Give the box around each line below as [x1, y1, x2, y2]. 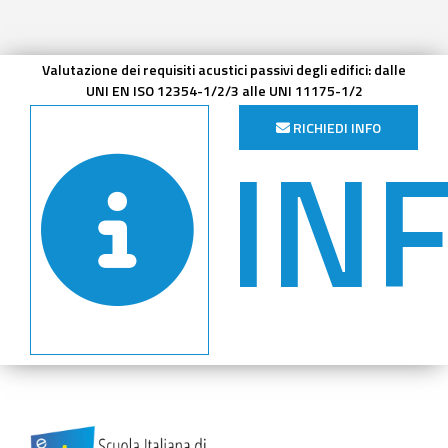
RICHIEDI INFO [290, 117, 381, 139]
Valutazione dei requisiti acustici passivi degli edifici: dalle [42, 59, 406, 81]
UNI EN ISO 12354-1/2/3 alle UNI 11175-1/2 [85, 80, 363, 102]
